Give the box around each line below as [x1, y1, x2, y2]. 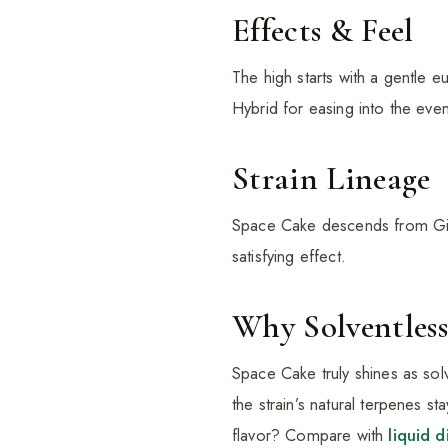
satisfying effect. [232, 244, 346, 269]
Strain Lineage [232, 159, 431, 199]
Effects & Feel [232, 11, 414, 51]
